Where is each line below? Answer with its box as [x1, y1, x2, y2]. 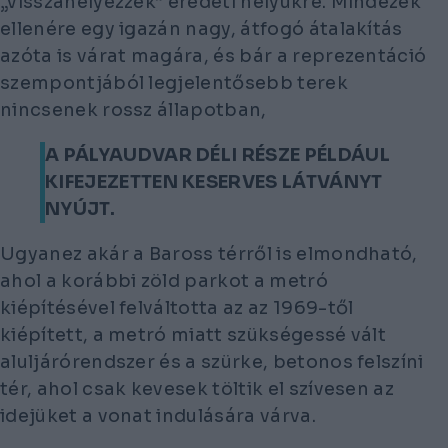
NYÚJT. [45, 197, 115, 220]
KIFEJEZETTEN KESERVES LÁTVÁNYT [45, 170, 383, 193]
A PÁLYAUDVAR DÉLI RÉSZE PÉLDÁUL [45, 143, 390, 166]
